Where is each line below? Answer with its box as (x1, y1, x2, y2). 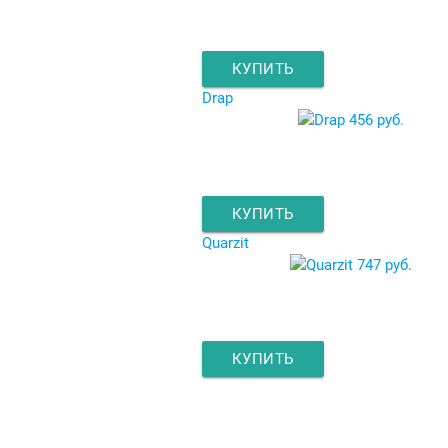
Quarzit (201, 233, 249, 252)
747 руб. (356, 255, 412, 274)
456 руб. (348, 110, 404, 129)
